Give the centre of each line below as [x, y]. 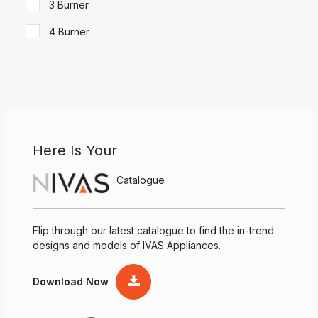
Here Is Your [75, 150]
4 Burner [69, 31]
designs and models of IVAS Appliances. [127, 245]
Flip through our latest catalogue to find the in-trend [153, 230]
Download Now [71, 282]
